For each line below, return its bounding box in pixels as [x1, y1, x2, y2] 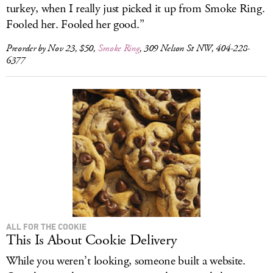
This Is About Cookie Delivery [6, 230, 177, 250]
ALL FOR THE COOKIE [6, 221, 87, 232]
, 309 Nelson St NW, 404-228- [139, 42, 250, 55]
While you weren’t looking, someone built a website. [6, 253, 246, 269]
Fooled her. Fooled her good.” [6, 16, 144, 33]
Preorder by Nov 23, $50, [6, 42, 98, 55]
